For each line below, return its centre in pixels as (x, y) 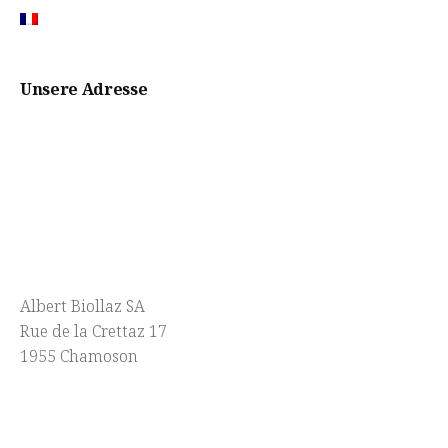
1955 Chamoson (79, 355)
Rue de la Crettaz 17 (93, 330)
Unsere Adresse (84, 88)
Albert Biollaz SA (82, 305)
